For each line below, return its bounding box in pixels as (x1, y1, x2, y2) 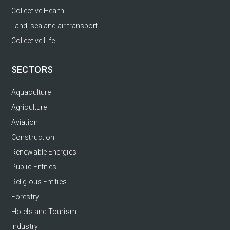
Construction (11, 132, 55, 141)
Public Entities (11, 162, 57, 171)
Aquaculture (11, 88, 51, 97)
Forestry (11, 192, 39, 201)
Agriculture (11, 103, 47, 111)
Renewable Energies (11, 147, 76, 156)
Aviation (11, 118, 38, 126)
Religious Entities (11, 177, 67, 186)
